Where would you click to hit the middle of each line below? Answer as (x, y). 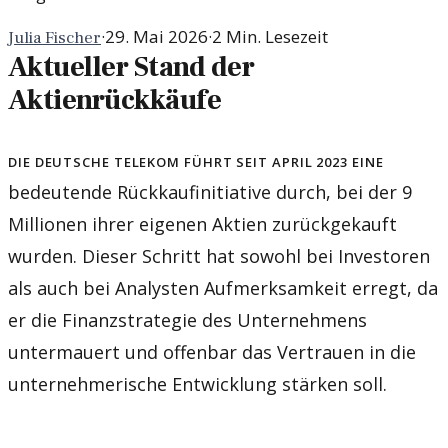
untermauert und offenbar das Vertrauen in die (212, 351)
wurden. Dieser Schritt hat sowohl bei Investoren (219, 255)
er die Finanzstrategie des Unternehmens (187, 319)
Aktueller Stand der (131, 67)
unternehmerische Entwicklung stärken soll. (197, 383)
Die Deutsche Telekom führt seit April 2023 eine (196, 159)
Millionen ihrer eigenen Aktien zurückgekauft (202, 223)
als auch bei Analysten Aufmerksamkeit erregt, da (223, 287)
